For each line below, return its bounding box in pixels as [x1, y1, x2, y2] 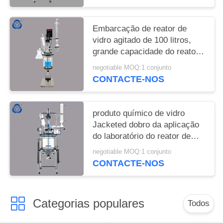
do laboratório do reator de [93, 131, 191, 141]
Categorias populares [32, 196, 144, 210]
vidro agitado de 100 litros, [93, 35, 192, 45]
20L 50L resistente [93, 142, 162, 152]
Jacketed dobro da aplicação [93, 119, 200, 129]
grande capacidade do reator [93, 47, 199, 57]
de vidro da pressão [93, 58, 167, 68]
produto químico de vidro [93, 108, 185, 118]
